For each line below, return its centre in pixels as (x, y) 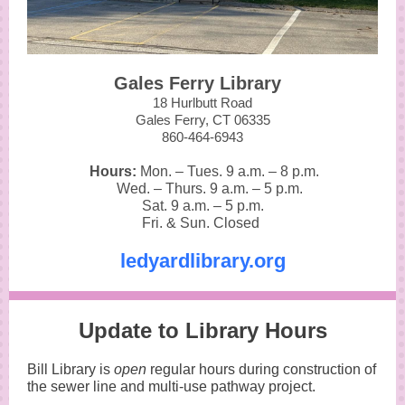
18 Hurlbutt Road (202, 103)
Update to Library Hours (202, 330)
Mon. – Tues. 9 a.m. (204, 171)
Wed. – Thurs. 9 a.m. (177, 188)
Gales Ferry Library (197, 83)
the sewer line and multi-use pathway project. (171, 386)
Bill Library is (71, 369)
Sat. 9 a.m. (177, 206)
